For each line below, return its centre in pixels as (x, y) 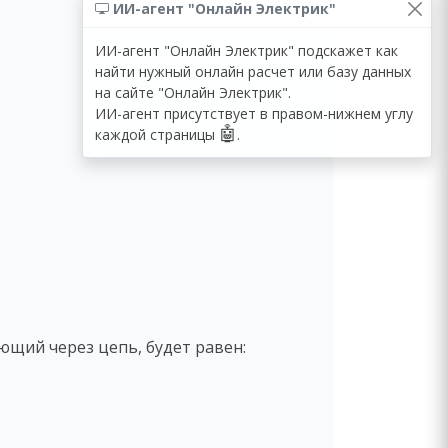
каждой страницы (157, 134)
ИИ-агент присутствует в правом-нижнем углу (254, 113)
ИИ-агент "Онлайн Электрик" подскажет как (246, 50)
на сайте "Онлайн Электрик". (193, 92)
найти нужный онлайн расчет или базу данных (253, 71)
